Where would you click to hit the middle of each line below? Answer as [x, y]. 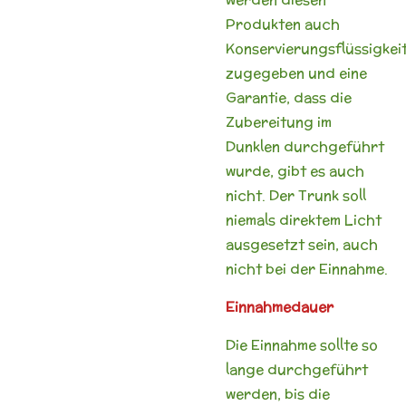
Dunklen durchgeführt [305, 146]
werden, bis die [278, 393]
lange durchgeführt [297, 369]
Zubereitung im [279, 121]
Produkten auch [283, 24]
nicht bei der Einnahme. [307, 268]
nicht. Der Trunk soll [296, 195]
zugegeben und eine [296, 72]
